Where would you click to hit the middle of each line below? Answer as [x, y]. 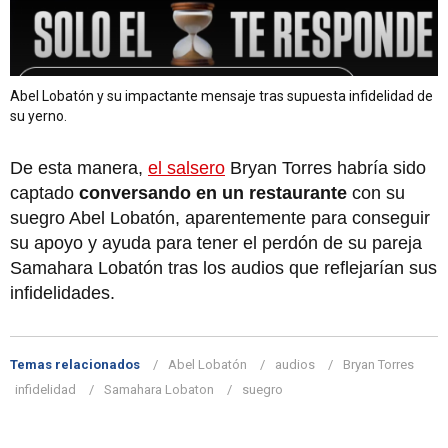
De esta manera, [79, 167]
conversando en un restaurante [215, 192]
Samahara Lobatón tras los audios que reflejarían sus [223, 267]
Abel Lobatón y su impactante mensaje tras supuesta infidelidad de [221, 95]
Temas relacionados [75, 364]
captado [44, 192]
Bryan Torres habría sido [325, 167]
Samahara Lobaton [159, 389]
